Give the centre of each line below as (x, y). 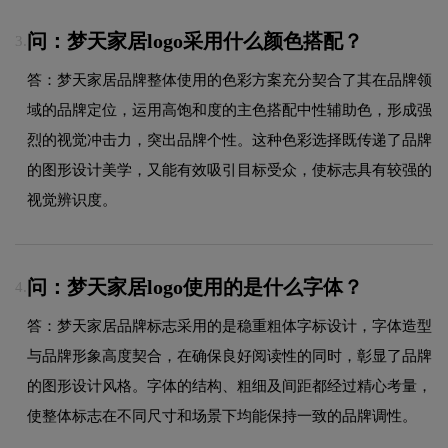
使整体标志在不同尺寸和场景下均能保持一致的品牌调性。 (222, 415)
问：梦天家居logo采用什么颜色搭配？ (195, 41)
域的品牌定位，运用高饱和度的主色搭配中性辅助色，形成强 (229, 109)
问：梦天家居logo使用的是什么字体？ (195, 287)
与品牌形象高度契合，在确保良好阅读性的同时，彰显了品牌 (229, 355)
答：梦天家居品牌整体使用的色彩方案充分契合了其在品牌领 (229, 79)
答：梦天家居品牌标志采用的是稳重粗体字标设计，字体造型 (229, 325)
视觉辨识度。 (72, 199)
